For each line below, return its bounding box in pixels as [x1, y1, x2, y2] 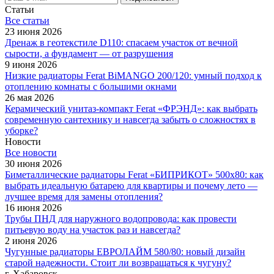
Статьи [5, 4, 34, 15]
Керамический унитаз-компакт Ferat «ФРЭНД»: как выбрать [5, 103, 257, 114]
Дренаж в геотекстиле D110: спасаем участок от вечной [5, 37, 238, 48]
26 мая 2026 [5, 92, 54, 103]
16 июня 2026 [5, 202, 62, 213]
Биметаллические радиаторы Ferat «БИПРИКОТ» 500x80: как [5, 169, 264, 180]
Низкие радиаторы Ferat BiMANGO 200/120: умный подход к [5, 70, 262, 81]
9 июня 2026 [5, 59, 57, 70]
